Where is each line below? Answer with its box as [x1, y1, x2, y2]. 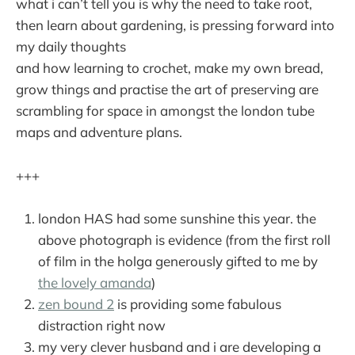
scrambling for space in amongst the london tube [16, 102, 315, 120]
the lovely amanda [38, 273, 151, 291]
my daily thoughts [16, 38, 126, 55]
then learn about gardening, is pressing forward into [16, 17, 334, 34]
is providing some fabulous [114, 295, 281, 312]
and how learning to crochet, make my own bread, [16, 59, 323, 77]
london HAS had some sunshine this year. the [38, 209, 316, 227]
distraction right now [38, 316, 166, 334]
